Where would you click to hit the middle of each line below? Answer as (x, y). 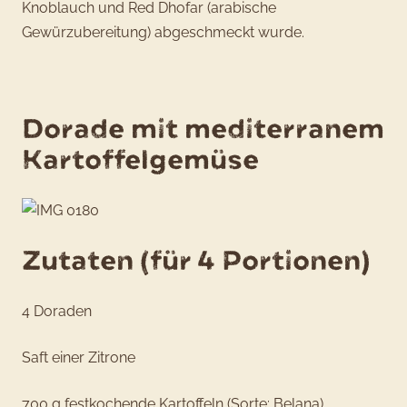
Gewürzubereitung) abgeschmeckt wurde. (163, 33)
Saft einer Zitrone (79, 357)
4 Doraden (57, 311)
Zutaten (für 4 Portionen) (196, 261)
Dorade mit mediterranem (203, 129)
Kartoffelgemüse (140, 160)
